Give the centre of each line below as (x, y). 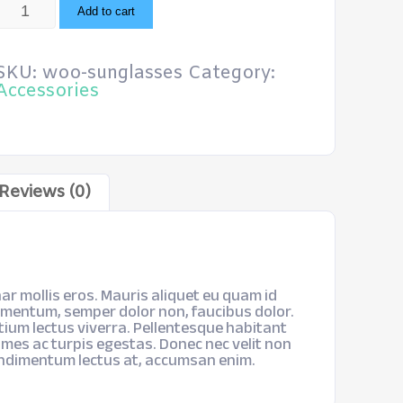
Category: (232, 73)
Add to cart (106, 11)
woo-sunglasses (113, 73)
